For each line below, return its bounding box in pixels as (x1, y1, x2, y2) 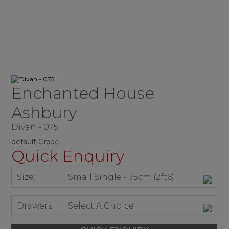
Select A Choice (68, 200, 134, 211)
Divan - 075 (11, 122, 59, 132)
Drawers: (17, 200, 54, 211)
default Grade (11, 136, 60, 146)
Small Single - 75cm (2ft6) (68, 172, 175, 182)
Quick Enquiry (11, 146, 125, 166)
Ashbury (11, 102, 77, 122)
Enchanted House (11, 83, 155, 103)
